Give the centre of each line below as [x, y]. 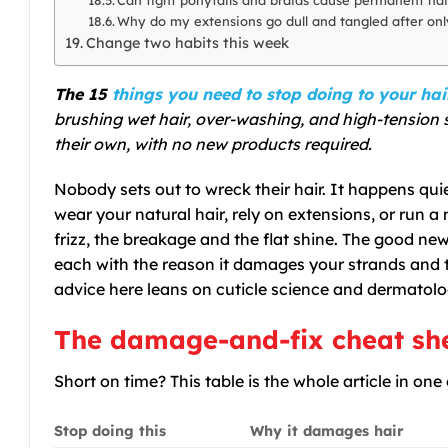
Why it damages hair [327, 430]
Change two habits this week [187, 42]
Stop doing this [110, 430]
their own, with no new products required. [213, 143]
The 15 [83, 93]
